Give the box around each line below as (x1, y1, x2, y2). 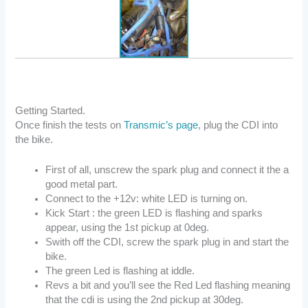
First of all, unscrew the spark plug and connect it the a (45, 164, 289, 176)
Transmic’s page (124, 120, 199, 131)
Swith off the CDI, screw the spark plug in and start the (45, 236, 289, 248)
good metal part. (45, 179, 118, 190)
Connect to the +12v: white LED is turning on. (45, 193, 248, 205)
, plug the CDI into (198, 120, 278, 131)
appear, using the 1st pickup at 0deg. (45, 222, 210, 234)
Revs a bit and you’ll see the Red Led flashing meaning (45, 280, 291, 291)
